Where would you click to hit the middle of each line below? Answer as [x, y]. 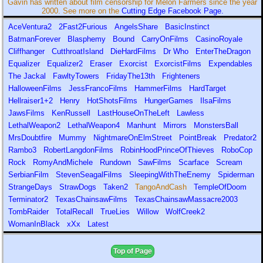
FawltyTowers [77, 76]
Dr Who [177, 51]
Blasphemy [88, 39]
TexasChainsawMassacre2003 [186, 199]
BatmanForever [36, 39]
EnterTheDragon [223, 51]
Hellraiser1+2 [32, 101]
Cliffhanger [28, 51]
